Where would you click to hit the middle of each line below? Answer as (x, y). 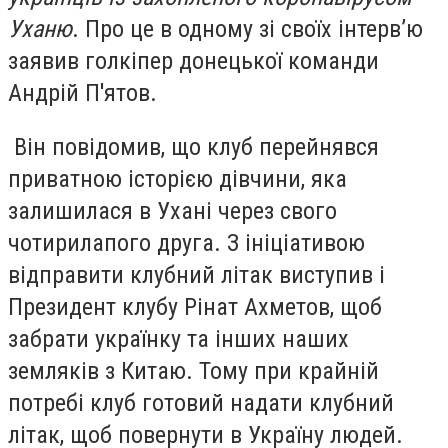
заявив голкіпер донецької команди (193, 61)
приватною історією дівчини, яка (177, 178)
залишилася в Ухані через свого (172, 210)
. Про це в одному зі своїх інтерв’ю (247, 29)
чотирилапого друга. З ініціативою (186, 242)
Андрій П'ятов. (82, 93)
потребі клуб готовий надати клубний (201, 402)
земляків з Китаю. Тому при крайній (193, 370)
